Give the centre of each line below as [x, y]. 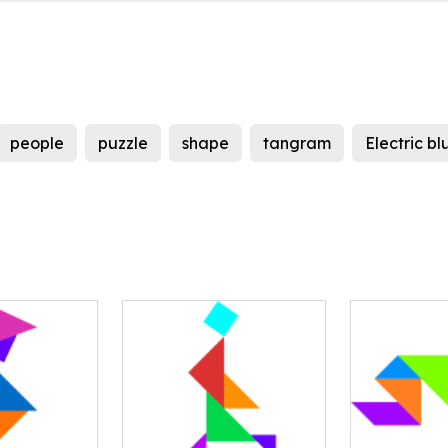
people [37, 143]
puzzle [123, 143]
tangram [297, 143]
